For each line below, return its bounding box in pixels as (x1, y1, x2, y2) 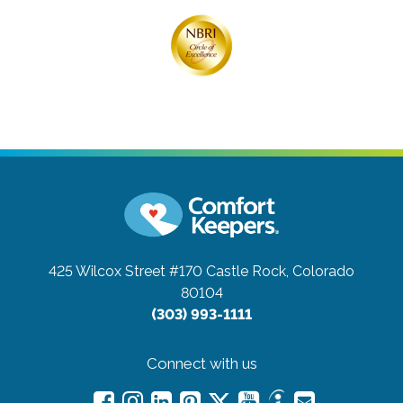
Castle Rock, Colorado (206, 263, 354, 281)
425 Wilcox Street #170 (49, 263, 202, 281)
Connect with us (146, 354, 257, 373)
